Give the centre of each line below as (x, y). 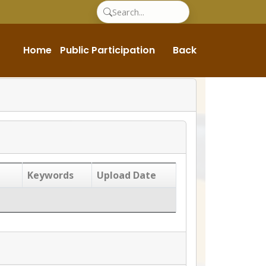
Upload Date (126, 175)
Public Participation (107, 50)
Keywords (50, 175)
